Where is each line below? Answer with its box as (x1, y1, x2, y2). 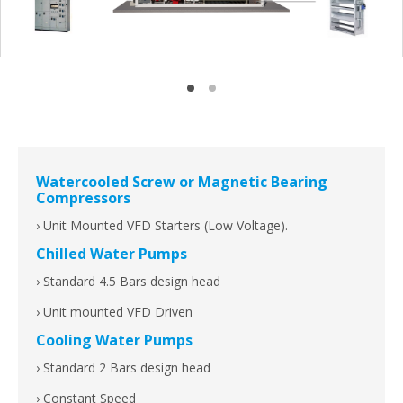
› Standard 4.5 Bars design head (36, 273, 220, 291)
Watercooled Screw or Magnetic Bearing (36, 172, 327, 193)
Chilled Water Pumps (36, 244, 187, 264)
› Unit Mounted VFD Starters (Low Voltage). (36, 217, 288, 235)
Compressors (36, 188, 130, 209)
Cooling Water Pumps (36, 330, 193, 351)
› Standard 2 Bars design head (36, 359, 210, 377)
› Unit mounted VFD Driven (36, 303, 193, 321)
